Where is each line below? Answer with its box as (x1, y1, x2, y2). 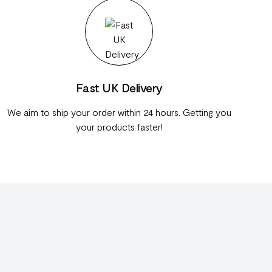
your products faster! (75, 121, 163, 132)
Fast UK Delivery (75, 80, 163, 95)
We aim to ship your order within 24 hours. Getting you (7, 106, 231, 118)
